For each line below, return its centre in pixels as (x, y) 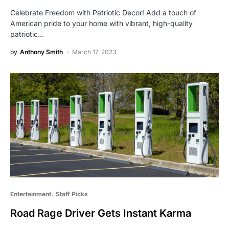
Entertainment (31, 194)
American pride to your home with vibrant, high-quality (101, 23)
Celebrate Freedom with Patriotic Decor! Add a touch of (103, 12)
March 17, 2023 (94, 52)
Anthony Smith (41, 52)
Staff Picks (72, 194)
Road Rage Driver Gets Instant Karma (101, 213)
